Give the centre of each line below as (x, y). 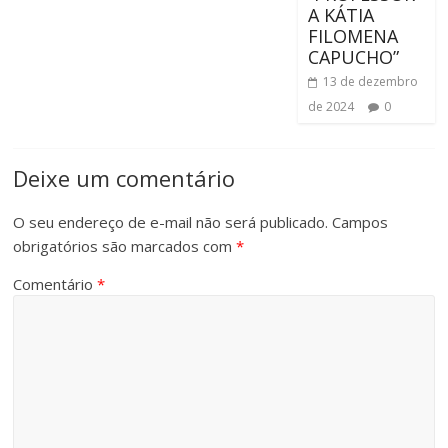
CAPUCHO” (355, 57)
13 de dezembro (370, 82)
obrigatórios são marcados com (125, 246)
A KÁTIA (340, 15)
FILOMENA (352, 36)
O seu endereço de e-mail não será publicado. (171, 222)
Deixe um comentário (124, 178)
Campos (360, 222)
